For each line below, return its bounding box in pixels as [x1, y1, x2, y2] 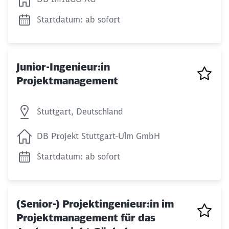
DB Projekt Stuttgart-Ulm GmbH [37, 131, 160, 141]
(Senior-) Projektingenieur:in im [16, 197, 174, 211]
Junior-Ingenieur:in [16, 60, 110, 73]
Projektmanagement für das [16, 211, 155, 224]
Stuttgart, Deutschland [37, 106, 123, 117]
